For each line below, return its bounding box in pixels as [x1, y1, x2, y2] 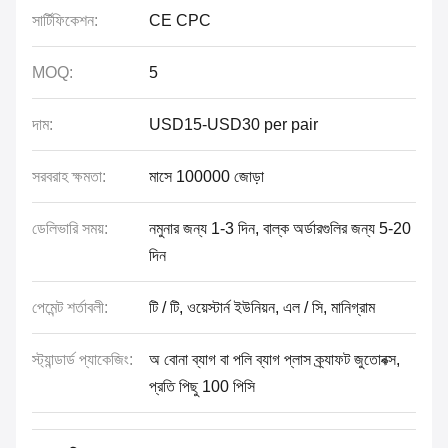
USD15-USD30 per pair [149, 116, 318, 133]
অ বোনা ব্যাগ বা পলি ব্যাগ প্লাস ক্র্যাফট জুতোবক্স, [149, 351, 400, 368]
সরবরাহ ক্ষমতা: [32, 168, 106, 185]
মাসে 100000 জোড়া [149, 168, 264, 185]
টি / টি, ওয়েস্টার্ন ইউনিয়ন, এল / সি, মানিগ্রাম [149, 299, 375, 316]
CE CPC [149, 12, 211, 29]
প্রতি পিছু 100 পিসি [149, 378, 255, 395]
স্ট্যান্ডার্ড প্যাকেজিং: [32, 351, 133, 368]
